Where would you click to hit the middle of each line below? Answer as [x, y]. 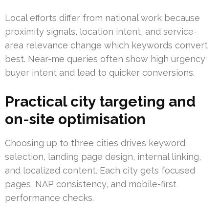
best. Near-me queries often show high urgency [105, 59]
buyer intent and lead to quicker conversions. [100, 73]
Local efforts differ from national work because [102, 18]
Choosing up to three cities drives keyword [95, 143]
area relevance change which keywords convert [106, 45]
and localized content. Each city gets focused [100, 171]
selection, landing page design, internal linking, [103, 157]
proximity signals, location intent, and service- [101, 32]
